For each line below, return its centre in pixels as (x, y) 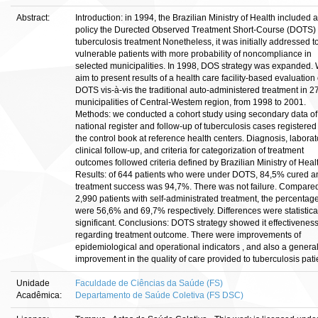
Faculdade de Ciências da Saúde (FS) (149, 283)
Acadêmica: (40, 295)
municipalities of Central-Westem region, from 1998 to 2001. (191, 102)
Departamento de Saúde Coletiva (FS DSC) (159, 295)
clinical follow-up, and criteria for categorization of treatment (190, 150)
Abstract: (34, 18)
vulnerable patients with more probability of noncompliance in (193, 54)
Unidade (33, 283)
